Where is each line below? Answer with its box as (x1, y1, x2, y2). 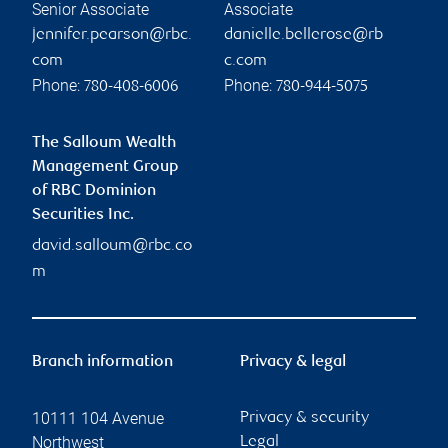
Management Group (32, 158, 179, 176)
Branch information (32, 353, 173, 371)
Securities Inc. (32, 206, 134, 224)
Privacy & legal (240, 353, 346, 371)
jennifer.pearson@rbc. (32, 26, 192, 44)
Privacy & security (240, 409, 369, 427)
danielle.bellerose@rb (224, 26, 383, 44)
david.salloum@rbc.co (32, 237, 192, 255)
